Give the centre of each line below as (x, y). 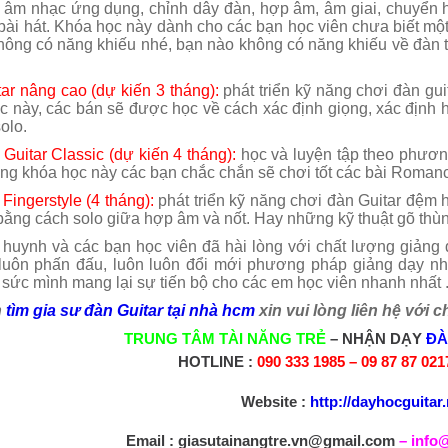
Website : (273, 401)
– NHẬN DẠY (375, 339)
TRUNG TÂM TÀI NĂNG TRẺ (224, 339)
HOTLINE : (217, 362)
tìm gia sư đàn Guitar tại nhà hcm (132, 311)
